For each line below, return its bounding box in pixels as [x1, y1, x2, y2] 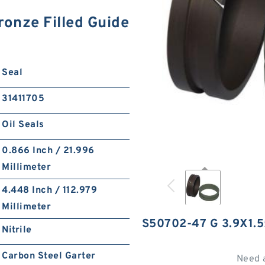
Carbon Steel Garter [2, 250, 96, 262]
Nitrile [2, 224, 32, 236]
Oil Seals [2, 119, 44, 131]
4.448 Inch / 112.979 [2, 185, 98, 196]
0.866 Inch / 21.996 [2, 145, 95, 157]
